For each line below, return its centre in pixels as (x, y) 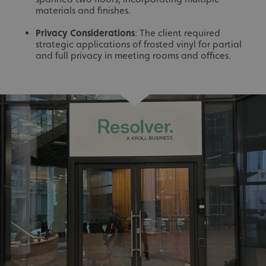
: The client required (178, 33)
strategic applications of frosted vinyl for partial (139, 44)
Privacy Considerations (85, 33)
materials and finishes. (83, 10)
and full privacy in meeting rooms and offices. (133, 55)
